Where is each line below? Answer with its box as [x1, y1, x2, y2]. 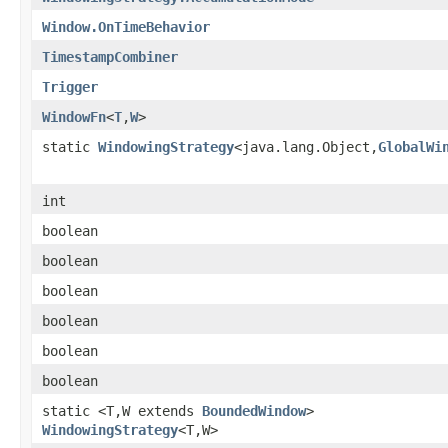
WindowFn [42, 108, 106, 125]
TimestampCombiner [42, 48, 178, 65]
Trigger [42, 78, 98, 95]
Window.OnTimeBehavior [42, 18, 210, 35]
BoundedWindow [202, 402, 306, 419]
